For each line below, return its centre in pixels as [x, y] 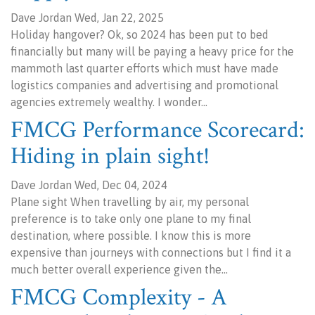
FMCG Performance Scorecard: [157, 130]
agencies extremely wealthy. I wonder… [109, 102]
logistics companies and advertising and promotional [144, 85]
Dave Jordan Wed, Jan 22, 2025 [87, 18]
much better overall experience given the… [119, 269]
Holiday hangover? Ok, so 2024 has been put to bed [140, 34]
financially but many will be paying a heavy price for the [152, 51]
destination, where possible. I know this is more [131, 236]
